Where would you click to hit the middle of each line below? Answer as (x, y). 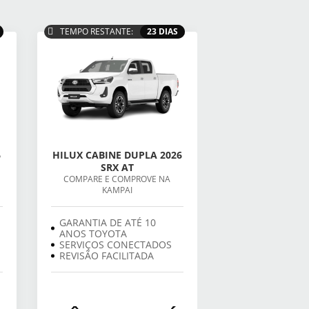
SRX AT (117, 168)
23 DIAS (162, 32)
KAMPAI (117, 190)
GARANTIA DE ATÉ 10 (107, 223)
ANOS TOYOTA (93, 234)
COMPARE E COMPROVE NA (117, 179)
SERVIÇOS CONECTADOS (115, 245)
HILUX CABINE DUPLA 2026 (117, 155)
